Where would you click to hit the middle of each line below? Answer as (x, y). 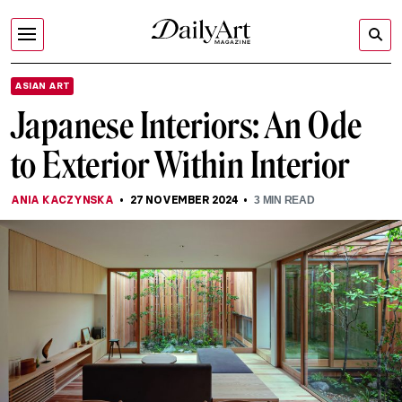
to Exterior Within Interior (180, 165)
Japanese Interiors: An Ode (187, 126)
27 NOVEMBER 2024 (184, 200)
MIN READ (287, 200)
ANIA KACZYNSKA (62, 200)
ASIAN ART (42, 86)
